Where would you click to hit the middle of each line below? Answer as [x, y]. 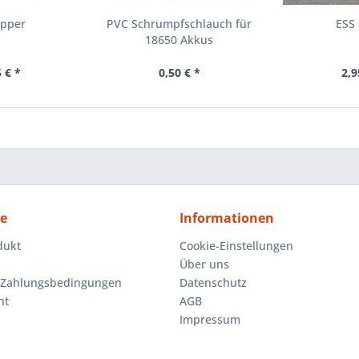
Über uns [204, 264]
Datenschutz [213, 283]
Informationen [227, 218]
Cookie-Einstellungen [236, 246]
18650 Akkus [179, 40]
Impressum [210, 320]
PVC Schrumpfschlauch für [179, 24]
